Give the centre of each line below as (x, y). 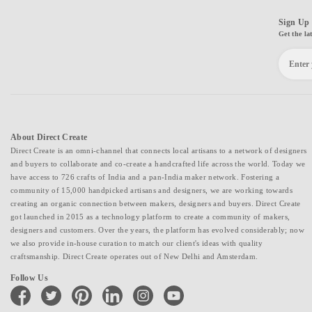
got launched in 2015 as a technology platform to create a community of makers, (150, 216)
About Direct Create (49, 137)
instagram (150, 288)
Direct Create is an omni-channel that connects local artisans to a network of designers (159, 150)
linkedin (116, 288)
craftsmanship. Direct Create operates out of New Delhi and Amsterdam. (134, 256)
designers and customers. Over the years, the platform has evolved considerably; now (158, 229)
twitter (52, 288)
